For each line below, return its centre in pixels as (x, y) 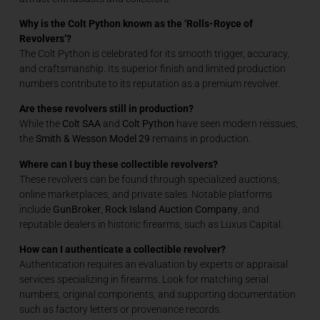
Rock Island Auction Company (171, 209)
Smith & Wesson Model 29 (92, 139)
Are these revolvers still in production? (106, 109)
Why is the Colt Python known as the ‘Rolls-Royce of (136, 23)
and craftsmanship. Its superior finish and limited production (152, 68)
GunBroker (76, 209)
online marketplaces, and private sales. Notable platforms (145, 194)
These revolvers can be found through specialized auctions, (149, 179)
